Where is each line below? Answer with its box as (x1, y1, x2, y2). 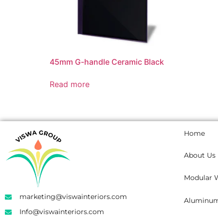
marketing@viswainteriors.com (19, 192, 127, 201)
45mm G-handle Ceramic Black (50, 57, 164, 67)
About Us (183, 151, 216, 160)
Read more (50, 79, 90, 90)
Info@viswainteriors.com (19, 207, 104, 217)
